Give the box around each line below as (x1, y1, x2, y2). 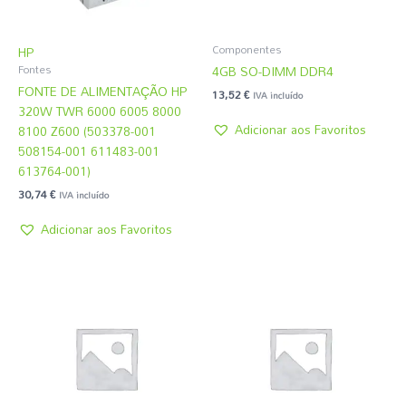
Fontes (18, 58, 51, 80)
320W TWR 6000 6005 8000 (18, 98, 181, 123)
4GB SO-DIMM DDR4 (212, 58, 333, 83)
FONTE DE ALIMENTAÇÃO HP (18, 78, 187, 103)
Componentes (212, 38, 281, 60)
